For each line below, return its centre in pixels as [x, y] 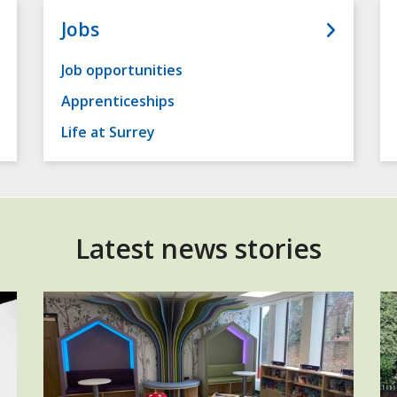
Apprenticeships [118, 101]
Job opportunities [122, 70]
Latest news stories [198, 249]
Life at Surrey [108, 132]
